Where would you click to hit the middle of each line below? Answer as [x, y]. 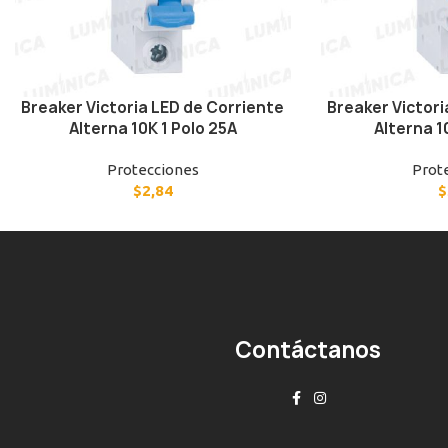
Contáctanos [308, 350]
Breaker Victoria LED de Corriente [153, 108]
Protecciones [152, 170]
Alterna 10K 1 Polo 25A [152, 129]
